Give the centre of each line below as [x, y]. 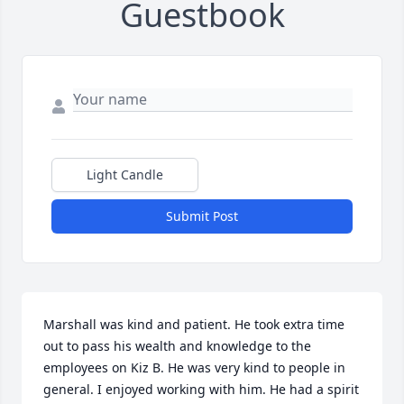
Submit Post [202, 216]
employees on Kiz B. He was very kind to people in [194, 368]
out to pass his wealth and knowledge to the [177, 346]
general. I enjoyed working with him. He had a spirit [201, 390]
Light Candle [125, 175]
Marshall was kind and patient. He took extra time [194, 325]
